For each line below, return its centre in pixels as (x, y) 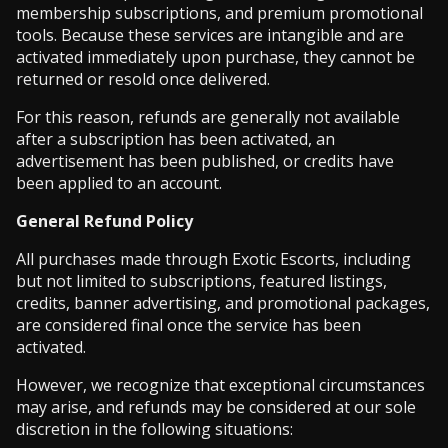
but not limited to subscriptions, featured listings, (201, 281)
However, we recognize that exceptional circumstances (220, 385)
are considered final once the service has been (188, 325)
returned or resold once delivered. (143, 79)
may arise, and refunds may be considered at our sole (216, 407)
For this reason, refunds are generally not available (208, 117)
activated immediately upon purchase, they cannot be (215, 57)
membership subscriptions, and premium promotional (219, 13)
